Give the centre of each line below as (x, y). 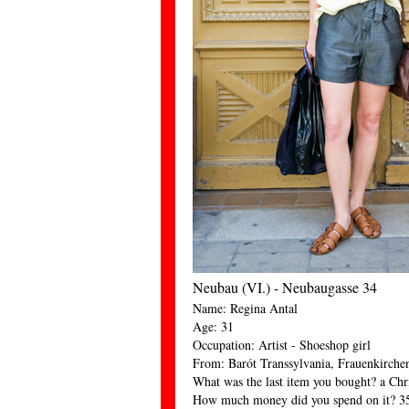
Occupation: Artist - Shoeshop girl (282, 345)
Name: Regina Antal (245, 308)
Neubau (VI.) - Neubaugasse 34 (285, 287)
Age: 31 (213, 326)
